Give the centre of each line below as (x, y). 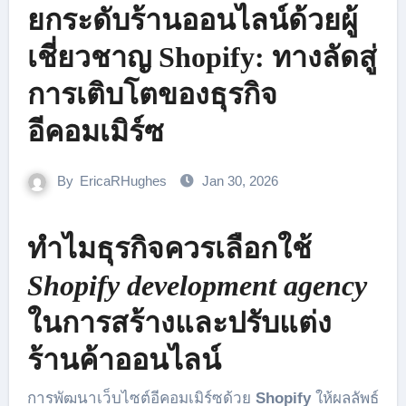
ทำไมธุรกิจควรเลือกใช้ (169, 248)
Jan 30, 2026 (240, 181)
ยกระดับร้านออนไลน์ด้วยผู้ (192, 20)
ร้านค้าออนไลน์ (124, 360)
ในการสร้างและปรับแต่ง (179, 323)
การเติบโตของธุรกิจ (152, 94)
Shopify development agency (197, 285)
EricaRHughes (123, 181)
